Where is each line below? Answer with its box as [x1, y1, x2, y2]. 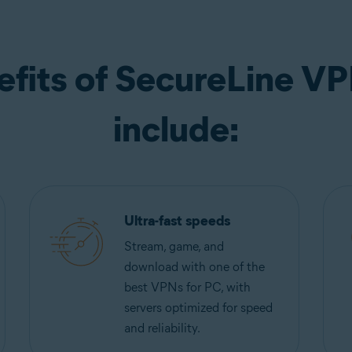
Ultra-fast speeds [124, 212, 231, 229]
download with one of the [124, 259, 266, 274]
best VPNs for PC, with [124, 280, 251, 295]
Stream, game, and [124, 239, 225, 254]
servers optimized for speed [124, 300, 273, 315]
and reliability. [124, 321, 201, 335]
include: [112, 107, 239, 151]
